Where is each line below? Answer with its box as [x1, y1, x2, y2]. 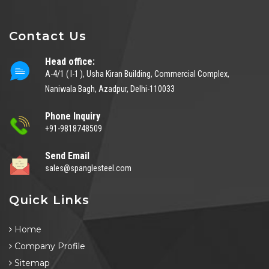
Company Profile [12, 241, 85, 252]
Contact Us [9, 29, 86, 44]
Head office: [45, 56, 95, 68]
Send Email [45, 150, 89, 162]
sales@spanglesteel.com [45, 163, 131, 174]
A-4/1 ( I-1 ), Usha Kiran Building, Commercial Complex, [45, 69, 229, 79]
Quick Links [9, 193, 89, 208]
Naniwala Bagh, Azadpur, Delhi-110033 [45, 84, 175, 94]
